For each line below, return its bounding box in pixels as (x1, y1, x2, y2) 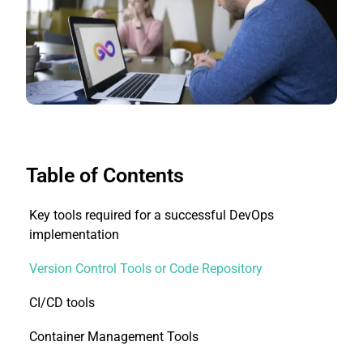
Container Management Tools (29, 329, 199, 345)
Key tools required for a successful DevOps (29, 207, 275, 224)
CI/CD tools (29, 295, 96, 311)
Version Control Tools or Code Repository (29, 261, 263, 277)
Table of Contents (26, 164, 185, 188)
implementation (29, 227, 120, 243)
